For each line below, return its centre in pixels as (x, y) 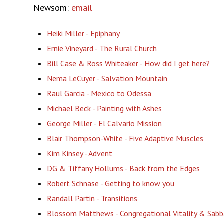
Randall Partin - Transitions (92, 198)
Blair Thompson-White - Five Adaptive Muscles (125, 138)
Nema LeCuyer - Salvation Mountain (107, 78)
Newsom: (53, 7)
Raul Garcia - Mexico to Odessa (100, 93)
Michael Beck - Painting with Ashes (104, 108)
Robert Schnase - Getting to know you (110, 183)
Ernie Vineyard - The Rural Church (102, 48)
